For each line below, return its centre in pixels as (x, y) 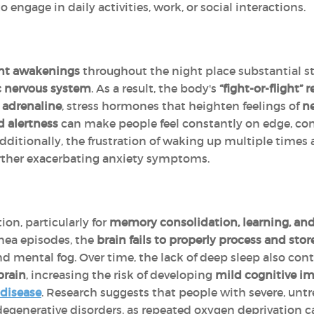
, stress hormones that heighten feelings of (182, 106)
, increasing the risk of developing (121, 275)
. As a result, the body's (155, 88)
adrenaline (32, 106)
